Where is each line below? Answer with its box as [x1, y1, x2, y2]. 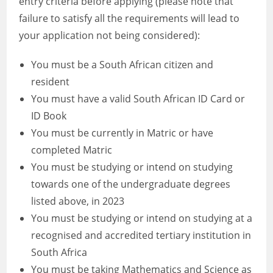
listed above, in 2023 [31, 194, 125, 208]
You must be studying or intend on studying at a [31, 211, 253, 225]
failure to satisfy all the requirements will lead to [19, 12, 240, 25]
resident [31, 75, 70, 88]
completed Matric [31, 143, 113, 157]
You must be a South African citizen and [31, 58, 214, 71]
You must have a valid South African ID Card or [31, 92, 246, 105]
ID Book [31, 109, 67, 122]
